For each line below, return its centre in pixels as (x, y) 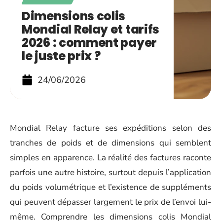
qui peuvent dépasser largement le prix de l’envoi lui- (110, 202)
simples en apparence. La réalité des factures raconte (110, 158)
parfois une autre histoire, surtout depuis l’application (110, 172)
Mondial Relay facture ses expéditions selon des (110, 128)
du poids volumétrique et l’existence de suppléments (110, 187)
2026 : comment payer (89, 43)
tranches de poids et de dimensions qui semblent (110, 143)
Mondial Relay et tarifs (91, 29)
